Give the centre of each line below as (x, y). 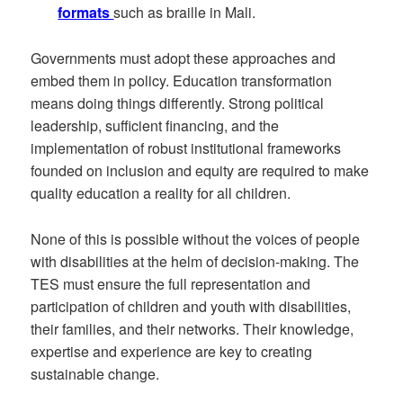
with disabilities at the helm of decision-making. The (195, 261)
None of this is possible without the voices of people (196, 238)
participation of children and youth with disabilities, (191, 306)
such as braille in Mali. (185, 13)
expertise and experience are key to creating (172, 351)
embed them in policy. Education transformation (182, 80)
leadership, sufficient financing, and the (155, 125)
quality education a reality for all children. (161, 193)
